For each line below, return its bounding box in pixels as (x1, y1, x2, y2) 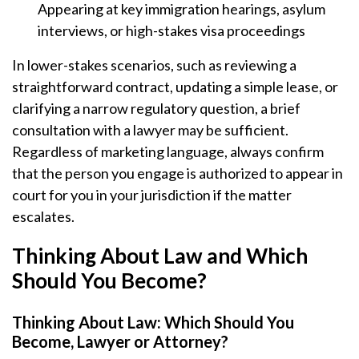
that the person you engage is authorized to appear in (12, 164, 343, 182)
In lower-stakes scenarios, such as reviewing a (12, 56, 296, 74)
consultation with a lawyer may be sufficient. (12, 121, 288, 139)
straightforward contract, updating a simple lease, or (12, 78, 338, 95)
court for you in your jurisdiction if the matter (12, 186, 292, 204)
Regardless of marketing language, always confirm (12, 143, 324, 160)
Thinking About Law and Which (12, 243, 308, 268)
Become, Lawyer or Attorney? (12, 332, 228, 351)
